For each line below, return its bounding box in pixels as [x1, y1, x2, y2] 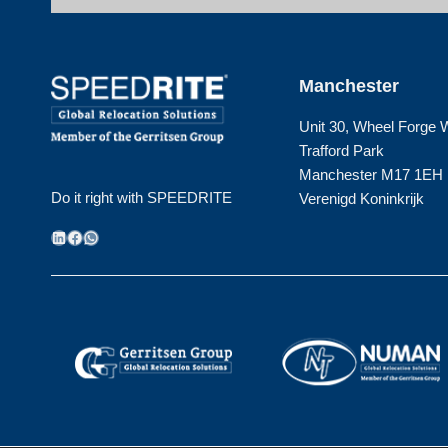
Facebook [66, 227, 137, 245]
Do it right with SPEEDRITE [51, 188, 232, 206]
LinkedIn [50, 227, 111, 245]
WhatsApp [82, 227, 156, 245]
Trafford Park [299, 142, 385, 160]
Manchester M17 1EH [299, 166, 444, 184]
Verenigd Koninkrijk [299, 190, 425, 208]
